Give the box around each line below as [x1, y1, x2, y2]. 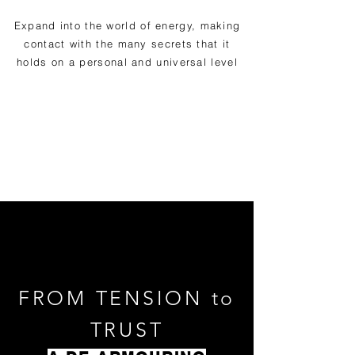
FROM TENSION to [17, 286, 236, 310]
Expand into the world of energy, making [13, 19, 241, 32]
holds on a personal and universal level [17, 55, 238, 68]
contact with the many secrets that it [24, 37, 231, 50]
